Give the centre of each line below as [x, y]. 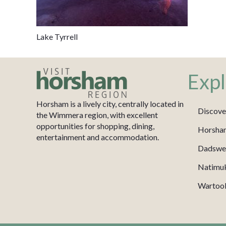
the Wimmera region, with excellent [97, 115]
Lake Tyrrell [57, 37]
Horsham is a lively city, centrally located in [110, 104]
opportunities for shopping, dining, [95, 126]
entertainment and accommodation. [98, 137]
